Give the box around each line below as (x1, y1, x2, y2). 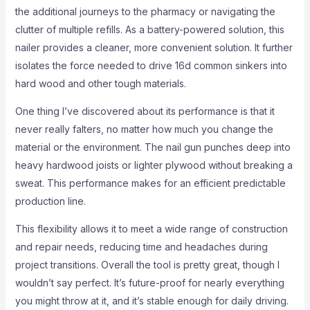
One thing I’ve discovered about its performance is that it (15, 105, 275, 117)
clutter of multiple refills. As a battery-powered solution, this (15, 24, 284, 35)
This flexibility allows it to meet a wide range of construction (15, 223, 288, 235)
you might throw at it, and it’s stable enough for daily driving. (15, 295, 289, 307)
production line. (15, 195, 86, 207)
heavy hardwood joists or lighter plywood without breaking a (15, 159, 293, 171)
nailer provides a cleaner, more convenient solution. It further (15, 42, 293, 53)
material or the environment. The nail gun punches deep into (15, 141, 291, 153)
